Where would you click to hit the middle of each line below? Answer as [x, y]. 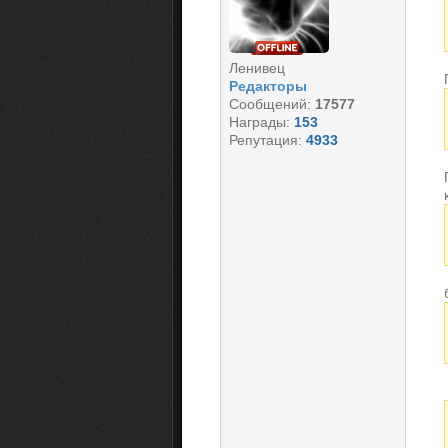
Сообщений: [272, 104]
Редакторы [268, 86]
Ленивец [257, 68]
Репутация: [267, 140]
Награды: [261, 122]
